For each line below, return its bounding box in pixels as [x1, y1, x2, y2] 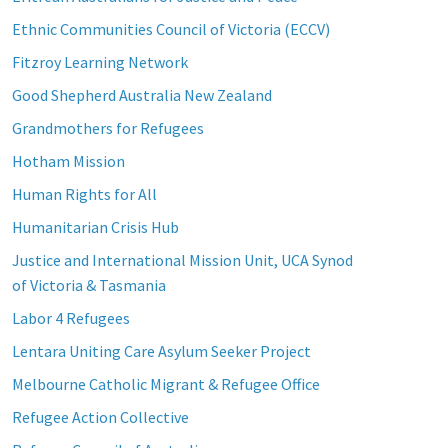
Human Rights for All [11, 184, 157, 205]
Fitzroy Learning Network [11, 52, 188, 73]
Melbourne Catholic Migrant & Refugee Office [11, 374, 320, 395]
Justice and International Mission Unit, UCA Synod [11, 250, 353, 271]
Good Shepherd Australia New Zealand [11, 85, 272, 106]
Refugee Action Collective [11, 407, 189, 428]
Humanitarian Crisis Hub [11, 217, 179, 238]
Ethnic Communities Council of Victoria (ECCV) [11, 19, 330, 40]
